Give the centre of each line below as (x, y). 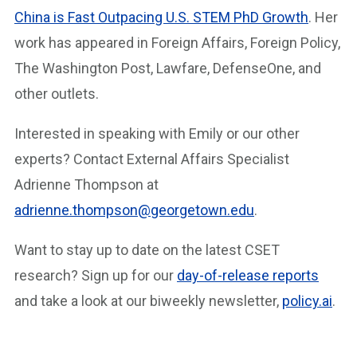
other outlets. (57, 94)
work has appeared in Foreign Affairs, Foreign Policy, (177, 43)
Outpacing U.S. (144, 17)
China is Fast (56, 17)
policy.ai (307, 301)
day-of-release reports (248, 275)
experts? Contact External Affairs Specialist (152, 159)
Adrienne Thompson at (86, 184)
